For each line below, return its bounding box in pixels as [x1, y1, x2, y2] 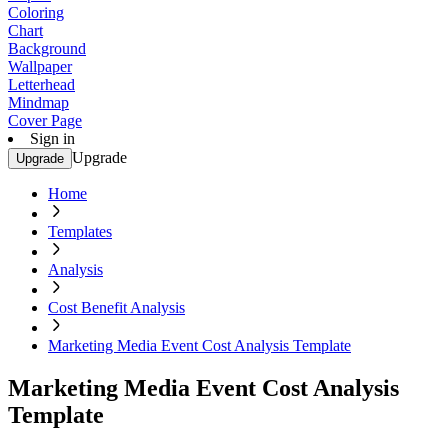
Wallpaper [8, 58, 72, 75]
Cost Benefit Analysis [48, 299, 185, 316]
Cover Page [8, 112, 82, 129]
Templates [48, 223, 112, 240]
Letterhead [8, 76, 75, 93]
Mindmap [8, 94, 69, 111]
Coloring [8, 4, 64, 21]
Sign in [30, 130, 75, 147]
